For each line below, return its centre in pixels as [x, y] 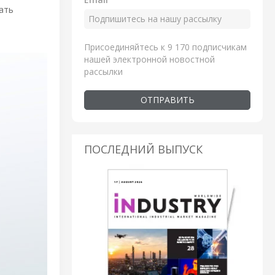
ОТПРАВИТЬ [167, 99]
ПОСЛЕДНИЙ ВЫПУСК [143, 149]
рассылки [103, 71]
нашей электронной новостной [149, 59]
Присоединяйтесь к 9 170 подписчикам [165, 47]
